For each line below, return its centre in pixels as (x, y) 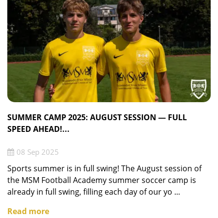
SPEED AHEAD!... (38, 129)
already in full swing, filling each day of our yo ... (94, 192)
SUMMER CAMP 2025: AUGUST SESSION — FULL (97, 117)
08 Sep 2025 (38, 152)
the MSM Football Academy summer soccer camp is (102, 180)
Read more (28, 211)
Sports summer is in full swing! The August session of (104, 169)
